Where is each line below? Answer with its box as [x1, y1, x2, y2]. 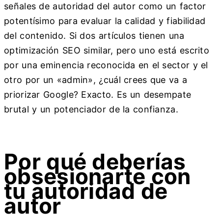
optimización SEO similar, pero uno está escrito [4, 45, 210, 55]
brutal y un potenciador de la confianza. [4, 104, 178, 114]
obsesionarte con [4, 163, 191, 190]
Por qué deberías [4, 148, 186, 175]
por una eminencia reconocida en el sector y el [4, 59, 208, 70]
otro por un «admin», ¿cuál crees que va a [4, 74, 188, 85]
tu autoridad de [4, 178, 168, 205]
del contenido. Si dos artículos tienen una [4, 30, 185, 41]
